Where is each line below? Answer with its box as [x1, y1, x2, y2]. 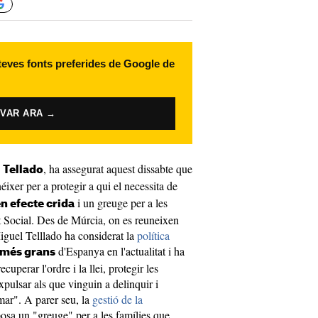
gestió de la [92, 292, 143, 307]
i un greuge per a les [75, 195, 168, 210]
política [137, 228, 170, 243]
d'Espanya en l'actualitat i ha [55, 243, 185, 258]
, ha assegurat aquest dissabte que [43, 161, 192, 176]
